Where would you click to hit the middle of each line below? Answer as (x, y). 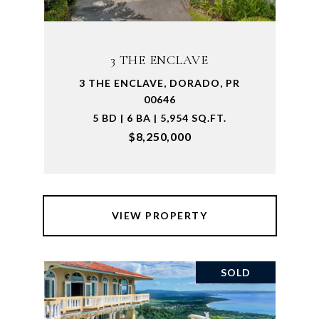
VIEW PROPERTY (159, 215)
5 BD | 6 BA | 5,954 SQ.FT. (159, 118)
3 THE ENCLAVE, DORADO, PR (159, 83)
